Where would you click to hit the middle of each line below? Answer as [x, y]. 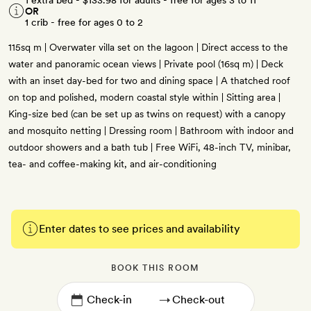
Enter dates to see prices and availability [140, 229]
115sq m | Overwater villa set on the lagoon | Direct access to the [148, 48]
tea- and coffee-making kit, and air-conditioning [112, 164]
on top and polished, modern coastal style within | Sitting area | [144, 98]
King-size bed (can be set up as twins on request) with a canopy [147, 114]
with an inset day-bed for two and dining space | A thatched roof [149, 81]
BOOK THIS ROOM [155, 268]
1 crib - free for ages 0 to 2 [84, 23]
